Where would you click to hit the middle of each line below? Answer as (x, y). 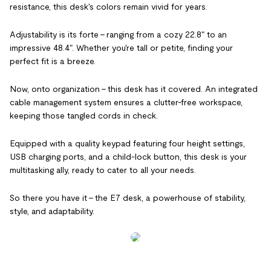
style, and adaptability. (52, 211)
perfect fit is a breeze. (53, 61)
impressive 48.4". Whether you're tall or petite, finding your (121, 47)
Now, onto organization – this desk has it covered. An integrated (134, 89)
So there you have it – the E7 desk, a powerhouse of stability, (128, 198)
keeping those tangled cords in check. (84, 115)
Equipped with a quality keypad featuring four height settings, (127, 143)
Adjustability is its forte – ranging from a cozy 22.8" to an (118, 34)
